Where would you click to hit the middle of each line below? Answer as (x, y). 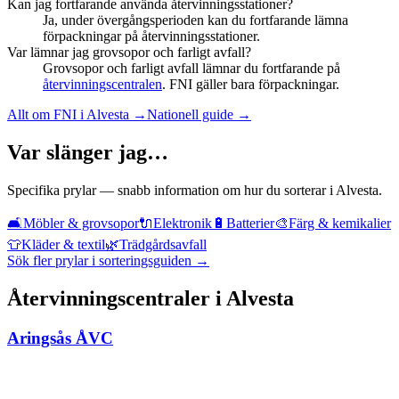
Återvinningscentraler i (117, 299)
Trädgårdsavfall (163, 245)
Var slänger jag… (88, 153)
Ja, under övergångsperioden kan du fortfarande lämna (195, 20)
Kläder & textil (63, 245)
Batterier (250, 224)
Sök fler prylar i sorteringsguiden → (108, 261)
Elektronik (183, 224)
